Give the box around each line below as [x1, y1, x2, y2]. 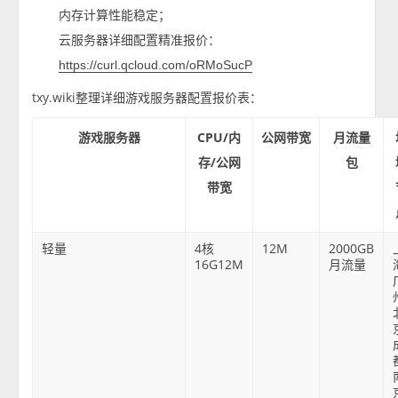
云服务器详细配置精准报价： [59, 30, 221, 48]
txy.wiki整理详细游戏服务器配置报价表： [32, 88, 263, 106]
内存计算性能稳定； [59, 5, 171, 23]
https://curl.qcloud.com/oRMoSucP [59, 57, 253, 72]
